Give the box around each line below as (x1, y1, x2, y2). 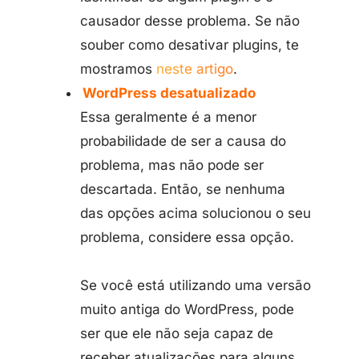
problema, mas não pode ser (80, 157, 264, 173)
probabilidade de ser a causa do (80, 133, 286, 149)
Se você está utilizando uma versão (80, 277, 311, 293)
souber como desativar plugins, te (80, 37, 299, 53)
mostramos (80, 61, 156, 77)
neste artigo (156, 61, 233, 77)
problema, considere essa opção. (80, 229, 294, 245)
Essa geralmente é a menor (80, 109, 256, 125)
